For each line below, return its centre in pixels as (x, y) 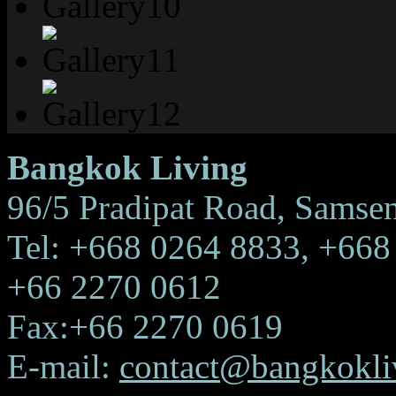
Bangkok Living (127, 168)
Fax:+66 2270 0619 (145, 327)
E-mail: (63, 366)
